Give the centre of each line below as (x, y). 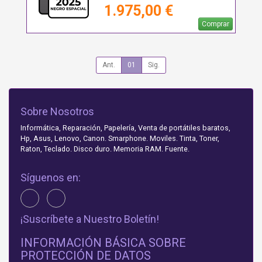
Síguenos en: (51, 178)
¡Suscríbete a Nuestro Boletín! (90, 219)
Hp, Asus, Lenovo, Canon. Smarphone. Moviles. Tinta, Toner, (120, 139)
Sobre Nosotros (57, 112)
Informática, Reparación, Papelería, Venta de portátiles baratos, (125, 128)
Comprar (216, 24)
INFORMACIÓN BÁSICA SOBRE (103, 243)
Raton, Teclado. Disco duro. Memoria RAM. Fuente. (105, 149)
